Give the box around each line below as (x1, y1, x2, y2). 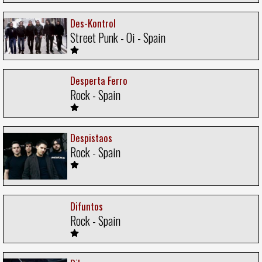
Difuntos (70, 198, 103, 213)
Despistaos (70, 130, 112, 146)
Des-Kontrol (70, 16, 116, 31)
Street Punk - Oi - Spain (70, 29, 166, 47)
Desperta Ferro (70, 73, 127, 88)
